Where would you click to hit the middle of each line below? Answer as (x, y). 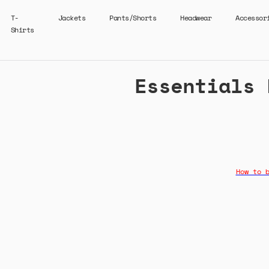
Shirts (22, 30)
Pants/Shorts (133, 18)
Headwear (196, 18)
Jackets (71, 18)
